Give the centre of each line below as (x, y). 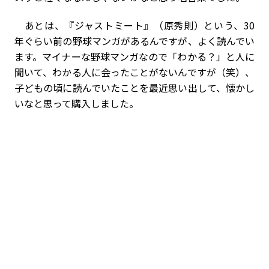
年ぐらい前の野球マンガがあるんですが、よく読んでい (134, 41)
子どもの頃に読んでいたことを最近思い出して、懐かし (134, 88)
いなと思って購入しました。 (77, 104)
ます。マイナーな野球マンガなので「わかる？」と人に (134, 57)
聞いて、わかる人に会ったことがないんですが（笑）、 (134, 72)
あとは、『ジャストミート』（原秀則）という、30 (134, 26)
